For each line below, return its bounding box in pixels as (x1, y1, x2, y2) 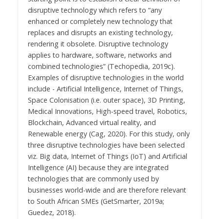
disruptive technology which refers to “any (27, 5, 162, 15)
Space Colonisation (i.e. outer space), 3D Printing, (27, 95, 185, 105)
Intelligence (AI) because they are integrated (27, 162, 169, 172)
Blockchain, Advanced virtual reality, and (27, 117, 156, 127)
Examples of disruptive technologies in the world (27, 72, 184, 82)
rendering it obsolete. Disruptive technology (27, 39, 168, 48)
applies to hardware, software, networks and (27, 50, 172, 60)
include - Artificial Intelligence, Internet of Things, (27, 84, 183, 93)
